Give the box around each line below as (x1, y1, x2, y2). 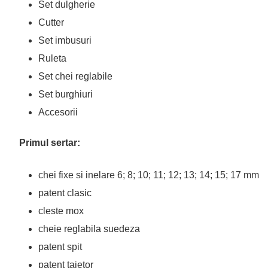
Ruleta (38, 53, 66, 63)
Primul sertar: (19, 138, 80, 148)
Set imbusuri (38, 35, 92, 45)
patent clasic (38, 188, 92, 198)
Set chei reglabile (38, 71, 112, 81)
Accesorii (38, 107, 78, 117)
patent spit (38, 242, 82, 252)
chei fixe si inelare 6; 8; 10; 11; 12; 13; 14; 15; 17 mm (38, 170, 259, 180)
